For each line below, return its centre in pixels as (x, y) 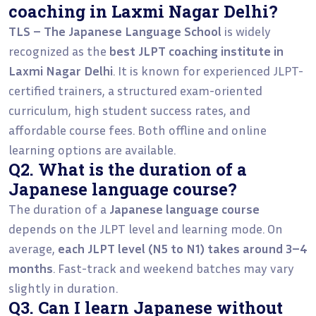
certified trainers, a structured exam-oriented (135, 90)
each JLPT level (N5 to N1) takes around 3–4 (183, 248)
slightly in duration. (63, 287)
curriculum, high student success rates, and (129, 110)
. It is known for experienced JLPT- (208, 70)
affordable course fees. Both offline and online (138, 129)
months (31, 268)
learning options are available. (92, 149)
